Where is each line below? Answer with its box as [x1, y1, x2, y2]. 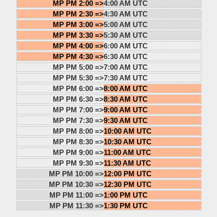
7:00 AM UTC [103, 62, 148, 71]
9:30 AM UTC [103, 116, 148, 124]
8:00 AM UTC [103, 84, 148, 93]
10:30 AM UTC [103, 137, 152, 146]
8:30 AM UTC [103, 94, 148, 103]
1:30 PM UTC [103, 201, 148, 210]
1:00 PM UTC [103, 190, 148, 199]
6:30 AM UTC [103, 52, 148, 61]
